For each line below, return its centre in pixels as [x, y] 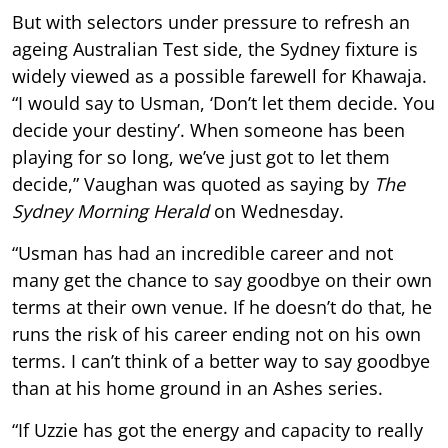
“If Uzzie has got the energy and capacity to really [217, 429]
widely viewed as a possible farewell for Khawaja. [219, 75]
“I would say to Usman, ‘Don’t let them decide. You [223, 102]
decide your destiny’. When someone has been [208, 129]
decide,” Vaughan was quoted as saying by [193, 183]
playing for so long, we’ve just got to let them [201, 156]
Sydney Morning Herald [110, 210]
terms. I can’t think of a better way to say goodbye [221, 360]
